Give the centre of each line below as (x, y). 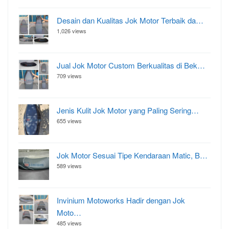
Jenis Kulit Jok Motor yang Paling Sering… (128, 110)
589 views (69, 166)
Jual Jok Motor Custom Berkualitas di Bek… (131, 65)
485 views (69, 223)
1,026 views (72, 31)
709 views (69, 76)
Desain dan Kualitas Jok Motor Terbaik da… (130, 20)
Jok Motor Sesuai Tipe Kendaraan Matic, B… (132, 155)
